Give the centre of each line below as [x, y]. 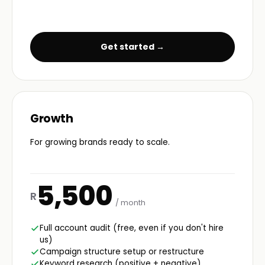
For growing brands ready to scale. [100, 142]
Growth [52, 119]
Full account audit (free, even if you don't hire [132, 228]
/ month [131, 202]
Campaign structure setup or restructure [122, 251]
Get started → [132, 47]
